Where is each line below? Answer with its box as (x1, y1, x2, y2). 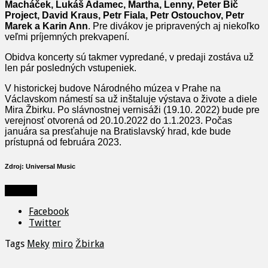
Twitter (29, 217, 61, 229)
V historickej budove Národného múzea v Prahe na (5, 83, 221, 94)
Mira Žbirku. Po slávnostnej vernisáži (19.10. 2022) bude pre (5, 105, 260, 115)
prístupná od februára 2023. (5, 137, 121, 148)
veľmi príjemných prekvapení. (5, 32, 129, 42)
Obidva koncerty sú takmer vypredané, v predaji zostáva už (5, 52, 254, 63)
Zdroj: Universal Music (5, 163, 75, 170)
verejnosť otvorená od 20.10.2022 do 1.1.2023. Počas (5, 115, 232, 126)
